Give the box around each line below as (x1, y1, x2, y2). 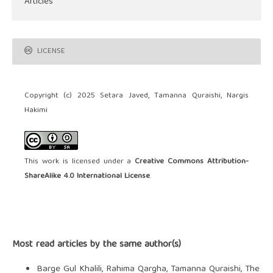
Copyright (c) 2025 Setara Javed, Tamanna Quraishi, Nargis (24, 89, 249, 104)
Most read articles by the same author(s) (12, 236, 181, 253)
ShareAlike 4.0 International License (24, 169, 150, 183)
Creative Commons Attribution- (135, 154, 249, 169)
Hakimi (24, 104, 48, 118)
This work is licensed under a (24, 154, 135, 169)
